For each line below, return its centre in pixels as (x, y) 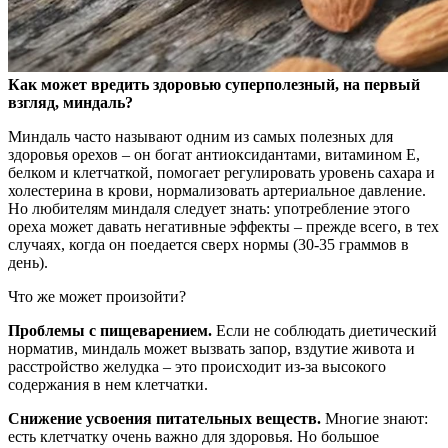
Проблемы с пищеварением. (110, 331)
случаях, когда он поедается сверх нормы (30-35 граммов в (208, 245)
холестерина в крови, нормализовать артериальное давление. (217, 191)
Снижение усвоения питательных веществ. (164, 419)
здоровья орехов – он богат (102, 155)
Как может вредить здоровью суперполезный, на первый (214, 85)
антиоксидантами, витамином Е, (308, 155)
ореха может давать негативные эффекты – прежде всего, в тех (223, 227)
